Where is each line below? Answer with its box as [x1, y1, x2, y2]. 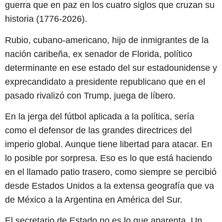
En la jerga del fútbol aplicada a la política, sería [5, 111, 194, 121]
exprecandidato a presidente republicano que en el [5, 76, 205, 87]
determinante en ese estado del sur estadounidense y [5, 62, 217, 73]
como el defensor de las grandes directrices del [5, 125, 192, 135]
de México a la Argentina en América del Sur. [5, 194, 182, 205]
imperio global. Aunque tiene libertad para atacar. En [5, 139, 212, 149]
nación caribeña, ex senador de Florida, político [5, 49, 192, 59]
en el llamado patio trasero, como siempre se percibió [5, 166, 217, 177]
